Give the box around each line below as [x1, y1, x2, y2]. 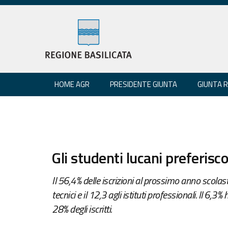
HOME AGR [54, 78, 90, 90]
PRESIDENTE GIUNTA [110, 78, 177, 90]
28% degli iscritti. [52, 201, 112, 217]
